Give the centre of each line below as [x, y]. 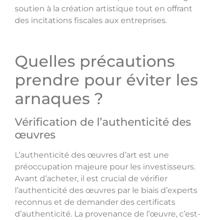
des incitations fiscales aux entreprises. [91, 20]
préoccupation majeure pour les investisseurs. [105, 167]
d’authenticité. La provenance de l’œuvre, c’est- [108, 214]
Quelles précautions [95, 61]
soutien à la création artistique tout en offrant [104, 8]
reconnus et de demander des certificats [95, 202]
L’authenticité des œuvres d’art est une [92, 155]
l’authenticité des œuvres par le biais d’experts [106, 191]
